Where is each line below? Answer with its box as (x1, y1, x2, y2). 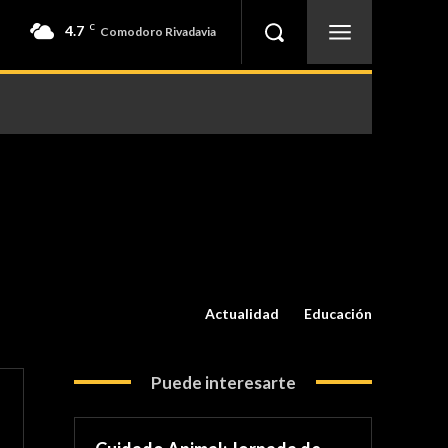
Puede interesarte (150, 371, 296, 393)
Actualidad (205, 304, 279, 322)
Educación (304, 304, 372, 322)
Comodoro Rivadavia (100, 23, 217, 39)
